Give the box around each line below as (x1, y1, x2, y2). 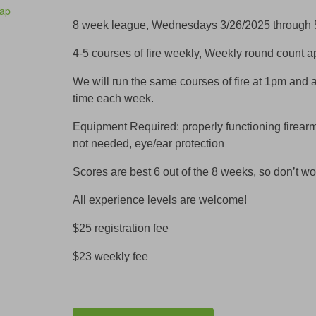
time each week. (73, 92, 154, 104)
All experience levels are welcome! (73, 194, 247, 206)
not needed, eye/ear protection (73, 138, 224, 150)
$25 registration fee (73, 222, 169, 234)
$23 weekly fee (73, 250, 148, 262)
